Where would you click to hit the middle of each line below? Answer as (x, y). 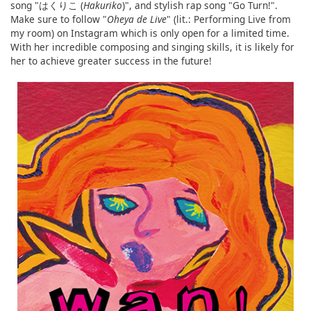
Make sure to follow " (59, 19)
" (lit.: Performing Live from (229, 19)
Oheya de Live (137, 19)
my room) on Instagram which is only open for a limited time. (150, 33)
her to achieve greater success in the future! (111, 61)
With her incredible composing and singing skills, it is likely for (152, 47)
